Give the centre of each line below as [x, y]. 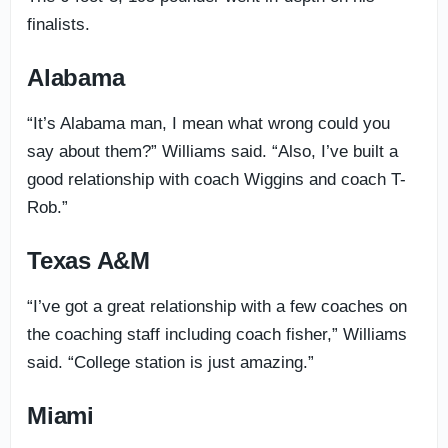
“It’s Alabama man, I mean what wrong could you [208, 123]
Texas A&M [88, 260]
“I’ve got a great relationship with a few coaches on [217, 306]
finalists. [58, 24]
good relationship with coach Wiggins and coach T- [216, 179]
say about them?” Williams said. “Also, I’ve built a [212, 151]
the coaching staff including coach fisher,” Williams [217, 334]
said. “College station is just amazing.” [170, 362]
